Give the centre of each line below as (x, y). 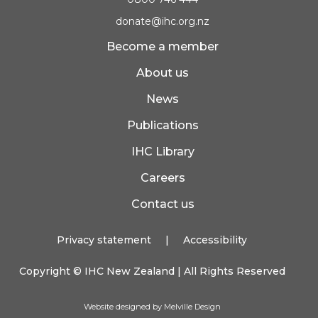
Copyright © (51, 271)
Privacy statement (104, 240)
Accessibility (215, 240)
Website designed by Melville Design (152, 306)
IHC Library (163, 151)
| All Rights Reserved (230, 271)
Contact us (163, 204)
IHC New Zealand (129, 271)
